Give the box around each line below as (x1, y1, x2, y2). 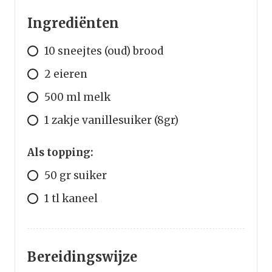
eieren (53, 67, 87, 81)
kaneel (62, 192, 98, 206)
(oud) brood (104, 44, 163, 58)
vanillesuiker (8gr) (82, 114, 178, 127)
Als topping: (27, 146, 93, 160)
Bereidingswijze (27, 248, 137, 266)
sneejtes (58, 44, 102, 58)
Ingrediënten (27, 15, 119, 32)
